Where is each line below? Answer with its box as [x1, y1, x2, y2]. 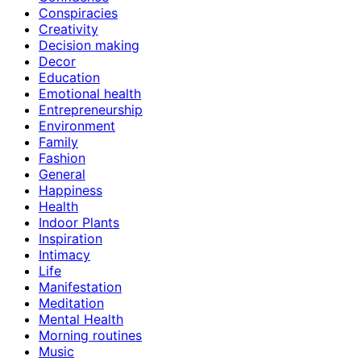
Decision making [39, 36, 139, 53]
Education [39, 68, 100, 85]
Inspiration [39, 230, 102, 247]
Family [39, 133, 78, 150]
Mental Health [39, 310, 123, 327]
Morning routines [39, 326, 142, 343]
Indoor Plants [39, 214, 119, 230]
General [39, 165, 85, 182]
